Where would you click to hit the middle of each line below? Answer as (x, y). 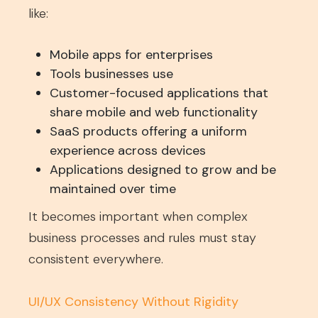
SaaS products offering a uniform (148, 131)
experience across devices (128, 150)
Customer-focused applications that (159, 93)
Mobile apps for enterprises (131, 55)
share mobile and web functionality (154, 112)
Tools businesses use (111, 74)
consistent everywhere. (96, 259)
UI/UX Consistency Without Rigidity (133, 302)
